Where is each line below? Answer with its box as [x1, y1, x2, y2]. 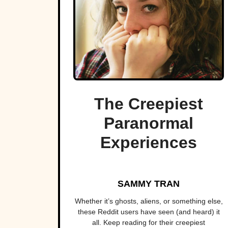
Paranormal [104, 114, 193, 133]
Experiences [100, 133, 197, 152]
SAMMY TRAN [118, 179, 180, 189]
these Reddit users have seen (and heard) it [77, 208, 220, 216]
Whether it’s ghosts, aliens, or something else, [74, 197, 223, 206]
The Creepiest [94, 95, 203, 113]
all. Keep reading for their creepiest [92, 218, 205, 227]
